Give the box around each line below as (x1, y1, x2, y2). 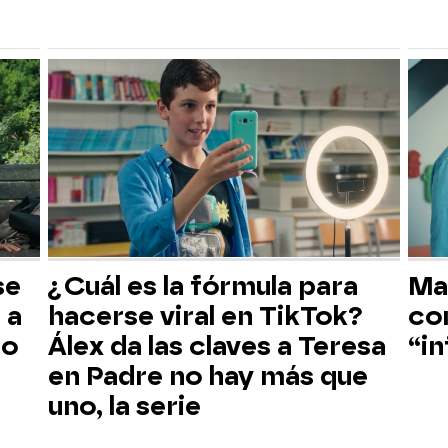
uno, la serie (48, 390, 201, 421)
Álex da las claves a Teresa (48, 330, 386, 361)
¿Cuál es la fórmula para (48, 270, 358, 301)
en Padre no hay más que (48, 360, 368, 391)
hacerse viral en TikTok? (48, 300, 363, 331)
